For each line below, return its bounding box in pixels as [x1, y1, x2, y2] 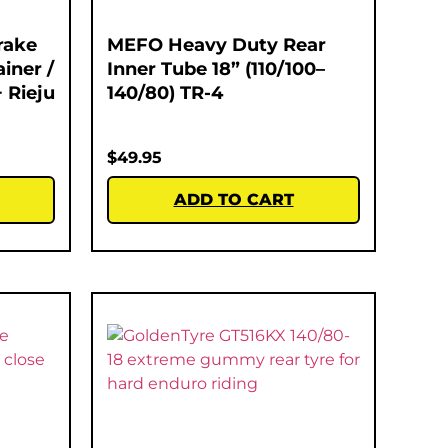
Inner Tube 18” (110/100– [107, 57, 325, 80]
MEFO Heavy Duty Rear [107, 33, 326, 56]
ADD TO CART [173, 189, 294, 209]
